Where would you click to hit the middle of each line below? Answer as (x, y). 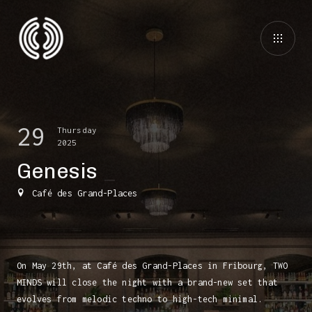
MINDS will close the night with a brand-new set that (147, 282)
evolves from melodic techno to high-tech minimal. (140, 299)
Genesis (60, 171)
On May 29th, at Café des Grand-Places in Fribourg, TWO (153, 266)
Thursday (77, 130)
